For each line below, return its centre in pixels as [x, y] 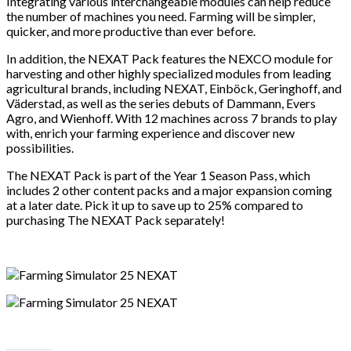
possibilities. [40, 147]
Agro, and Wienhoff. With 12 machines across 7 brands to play [172, 118]
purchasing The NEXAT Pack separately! [116, 219]
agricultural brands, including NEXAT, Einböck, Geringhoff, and [174, 88]
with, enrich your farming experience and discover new [150, 132]
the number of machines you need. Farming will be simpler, [161, 16]
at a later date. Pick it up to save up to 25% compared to [155, 204]
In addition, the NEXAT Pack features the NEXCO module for [170, 58]
